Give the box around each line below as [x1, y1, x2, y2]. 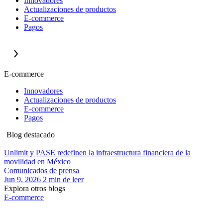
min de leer [49, 175, 84, 184]
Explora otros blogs [4, 184, 65, 193]
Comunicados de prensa [4, 166, 79, 175]
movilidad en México [4, 157, 71, 166]
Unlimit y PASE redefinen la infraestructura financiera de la [4, 148, 191, 157]
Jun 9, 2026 [4, 175, 41, 184]
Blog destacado [6, 130, 55, 139]
